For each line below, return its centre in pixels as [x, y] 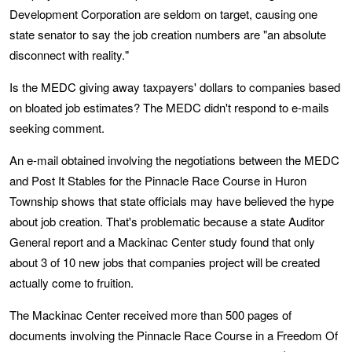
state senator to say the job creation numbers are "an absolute [168, 34]
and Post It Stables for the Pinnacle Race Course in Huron [158, 180]
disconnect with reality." [69, 55]
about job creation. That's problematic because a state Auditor [167, 221]
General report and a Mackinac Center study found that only [162, 242]
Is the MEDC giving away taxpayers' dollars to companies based [175, 87]
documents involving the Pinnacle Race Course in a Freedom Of [174, 335]
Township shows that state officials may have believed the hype [172, 201]
